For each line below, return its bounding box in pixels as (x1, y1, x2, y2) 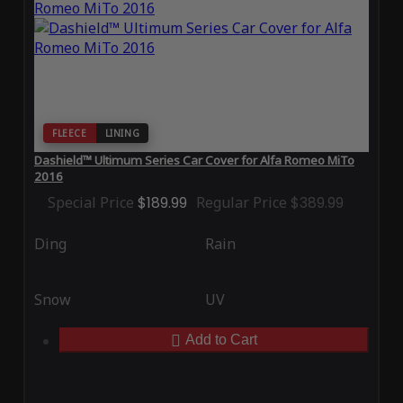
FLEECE (51, 127, 87, 140)
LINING (104, 127, 140, 140)
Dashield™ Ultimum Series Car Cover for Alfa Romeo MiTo (33, 152, 354, 169)
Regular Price (195, 193, 287, 213)
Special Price (47, 193, 134, 213)
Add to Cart (185, 332, 257, 348)
